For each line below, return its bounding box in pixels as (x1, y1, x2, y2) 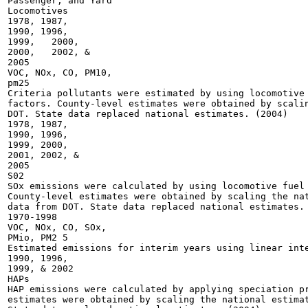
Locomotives (8, 5, 68, 16)
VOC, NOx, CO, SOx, (8, 222, 107, 232)
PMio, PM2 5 (8, 232, 68, 243)
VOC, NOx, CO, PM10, (8, 67, 112, 78)
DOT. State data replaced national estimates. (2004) (8, 109, 288, 119)
